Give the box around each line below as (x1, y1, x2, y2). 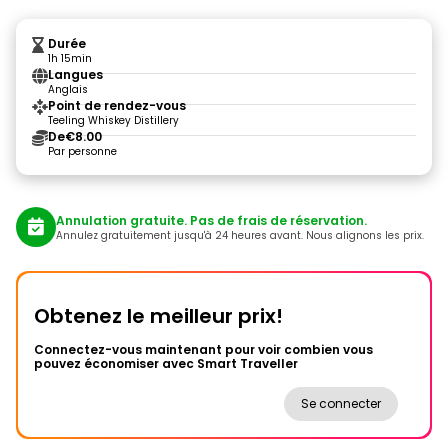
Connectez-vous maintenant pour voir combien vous (34, 341, 373, 358)
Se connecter (301, 395, 381, 412)
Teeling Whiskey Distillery (48, 113, 179, 128)
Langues (48, 66, 103, 83)
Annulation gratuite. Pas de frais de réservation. (56, 211, 367, 229)
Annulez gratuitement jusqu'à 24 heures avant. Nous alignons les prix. (56, 227, 424, 243)
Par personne (48, 144, 117, 159)
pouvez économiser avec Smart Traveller (34, 355, 298, 372)
